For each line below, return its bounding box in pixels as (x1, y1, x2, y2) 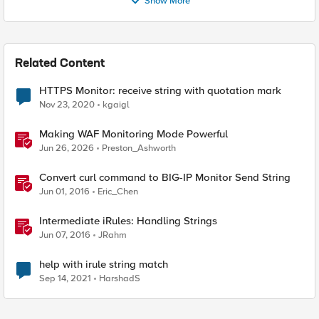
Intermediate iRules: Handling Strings (39, 214, 217, 227)
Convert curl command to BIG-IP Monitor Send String (39, 171, 291, 184)
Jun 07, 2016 (39, 229, 90, 241)
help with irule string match (39, 258, 168, 271)
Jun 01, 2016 (39, 186, 90, 197)
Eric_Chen (98, 186, 138, 197)
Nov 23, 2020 (39, 99, 95, 110)
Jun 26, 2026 (39, 142, 94, 154)
